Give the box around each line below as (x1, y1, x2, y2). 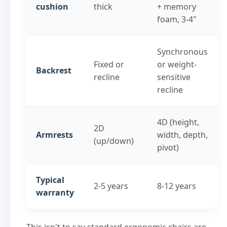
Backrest (36, 64, 72, 76)
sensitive (157, 71, 191, 83)
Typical (36, 174, 65, 185)
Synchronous (157, 46, 208, 57)
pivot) (157, 141, 179, 153)
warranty (36, 186, 74, 198)
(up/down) (94, 135, 134, 146)
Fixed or (94, 58, 125, 70)
